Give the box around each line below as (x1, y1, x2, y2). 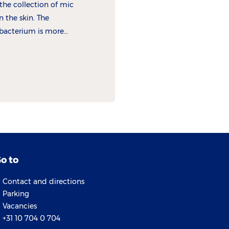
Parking (3, 189, 30, 198)
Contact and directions (3, 176, 85, 186)
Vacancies (3, 201, 37, 211)
